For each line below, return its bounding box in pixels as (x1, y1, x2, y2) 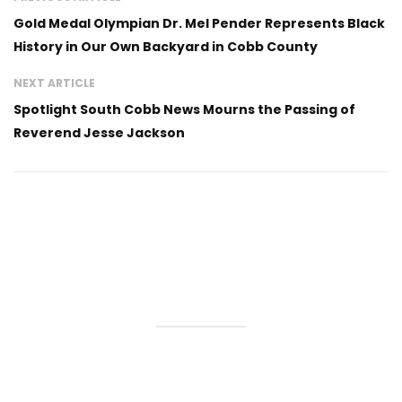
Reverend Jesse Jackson (13, 124, 185, 142)
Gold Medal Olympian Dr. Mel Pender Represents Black (13, 14, 385, 32)
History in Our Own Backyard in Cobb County (13, 38, 318, 56)
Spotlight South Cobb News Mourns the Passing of (13, 100, 355, 118)
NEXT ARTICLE (13, 75, 95, 91)
